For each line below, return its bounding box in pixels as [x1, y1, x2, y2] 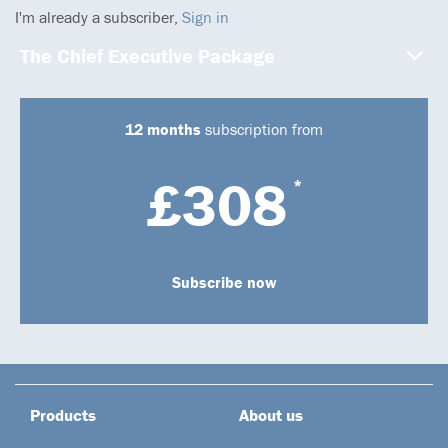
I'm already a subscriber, [15, 6, 182, 27]
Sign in [182, 6, 229, 27]
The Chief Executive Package [20, 42, 275, 68]
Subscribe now [171, 271, 277, 292]
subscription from [201, 118, 323, 139]
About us [239, 403, 303, 426]
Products [30, 403, 96, 426]
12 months [125, 118, 201, 139]
